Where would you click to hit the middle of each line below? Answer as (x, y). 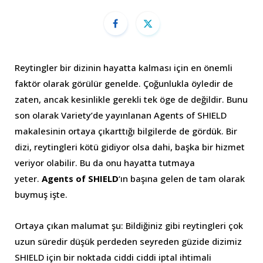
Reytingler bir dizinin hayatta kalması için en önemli (124, 68)
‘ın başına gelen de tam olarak (182, 179)
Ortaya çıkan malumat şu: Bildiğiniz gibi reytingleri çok (129, 226)
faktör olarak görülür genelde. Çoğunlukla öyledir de (124, 84)
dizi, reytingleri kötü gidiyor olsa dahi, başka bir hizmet (130, 147)
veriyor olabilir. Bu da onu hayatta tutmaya (105, 163)
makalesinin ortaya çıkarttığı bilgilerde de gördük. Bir (126, 131)
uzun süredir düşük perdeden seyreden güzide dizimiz (128, 242)
